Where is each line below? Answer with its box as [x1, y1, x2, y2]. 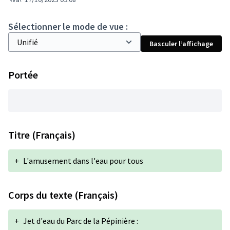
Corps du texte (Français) [8, 188, 118, 201]
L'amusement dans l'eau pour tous [23, 156, 143, 166]
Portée [8, 68, 38, 81]
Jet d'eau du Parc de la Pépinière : [23, 216, 138, 226]
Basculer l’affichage [149, 39, 213, 48]
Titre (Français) [8, 128, 75, 141]
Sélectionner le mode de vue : [8, 21, 128, 32]
